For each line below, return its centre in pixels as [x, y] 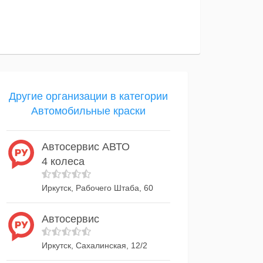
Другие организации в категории [88, 96]
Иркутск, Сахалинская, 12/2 [95, 245]
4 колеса [63, 161]
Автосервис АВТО [86, 147]
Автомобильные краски [88, 111]
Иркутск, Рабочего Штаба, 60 [97, 188]
